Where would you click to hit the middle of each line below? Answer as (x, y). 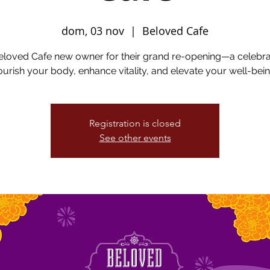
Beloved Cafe (175, 31)
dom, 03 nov (93, 31)
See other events (135, 138)
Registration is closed (135, 123)
